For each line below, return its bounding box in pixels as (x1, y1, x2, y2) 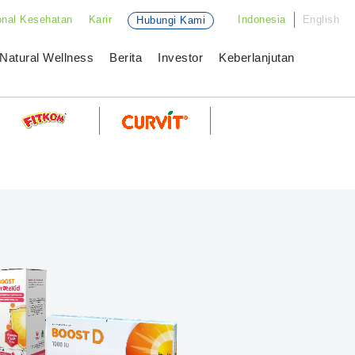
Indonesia (238, 13, 286, 25)
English (302, 13, 339, 25)
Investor (158, 51, 203, 64)
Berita (109, 51, 142, 64)
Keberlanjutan (219, 51, 295, 64)
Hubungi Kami (136, 14, 205, 26)
